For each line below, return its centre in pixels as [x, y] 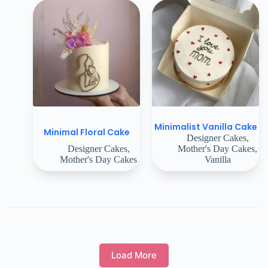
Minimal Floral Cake [86, 132]
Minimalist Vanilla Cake [205, 127]
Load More [134, 255]
